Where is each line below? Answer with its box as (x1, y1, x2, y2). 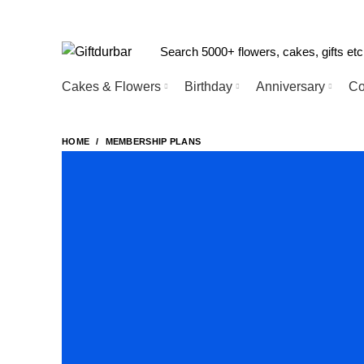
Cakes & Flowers (62, 79, 161, 93)
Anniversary (256, 79, 325, 93)
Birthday (184, 79, 232, 93)
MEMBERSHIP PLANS (105, 136, 201, 146)
